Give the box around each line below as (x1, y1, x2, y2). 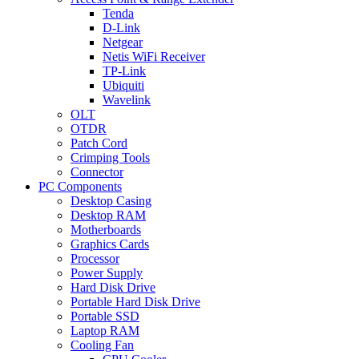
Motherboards (71, 222, 141, 236)
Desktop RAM (71, 208, 146, 222)
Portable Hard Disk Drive (71, 294, 200, 309)
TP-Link (103, 63, 146, 78)
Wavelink (103, 92, 151, 107)
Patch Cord (71, 135, 127, 150)
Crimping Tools (71, 150, 150, 164)
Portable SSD (71, 309, 139, 323)
